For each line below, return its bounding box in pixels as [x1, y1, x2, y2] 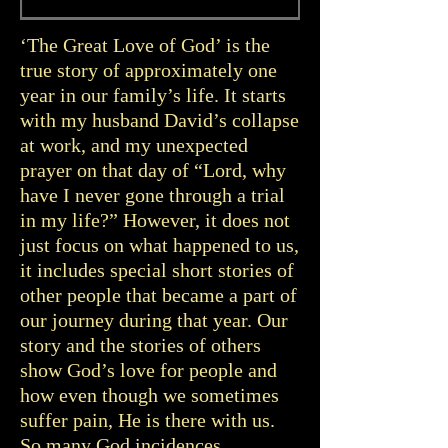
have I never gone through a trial [20, 184, 285, 206]
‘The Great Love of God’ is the [20, 34, 270, 56]
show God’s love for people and [20, 359, 277, 381]
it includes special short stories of [20, 259, 294, 281]
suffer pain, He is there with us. [20, 409, 275, 431]
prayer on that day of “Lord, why [20, 159, 286, 181]
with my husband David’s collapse [20, 109, 299, 131]
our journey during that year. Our [20, 309, 288, 331]
